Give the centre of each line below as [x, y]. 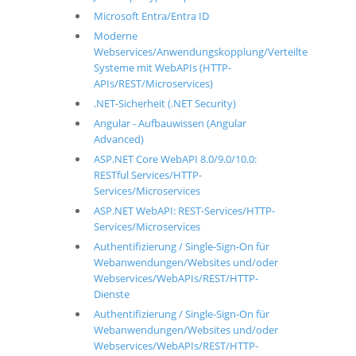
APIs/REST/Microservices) [153, 83]
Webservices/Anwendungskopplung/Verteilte [200, 52]
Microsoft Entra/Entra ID [151, 16]
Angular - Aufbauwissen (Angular [170, 123]
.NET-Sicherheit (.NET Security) [164, 103]
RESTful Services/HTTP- [147, 175]
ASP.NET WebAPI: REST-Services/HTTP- [184, 211]
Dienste [111, 294]
